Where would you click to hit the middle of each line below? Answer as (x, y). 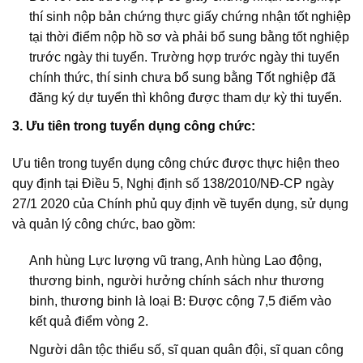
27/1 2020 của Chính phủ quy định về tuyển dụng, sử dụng (180, 203)
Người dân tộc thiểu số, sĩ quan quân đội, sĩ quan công (186, 349)
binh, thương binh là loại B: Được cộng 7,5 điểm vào (180, 301)
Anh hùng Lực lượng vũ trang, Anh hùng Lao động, (175, 261)
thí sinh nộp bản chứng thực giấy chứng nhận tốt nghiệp (190, 17)
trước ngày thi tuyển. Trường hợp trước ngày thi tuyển (184, 58)
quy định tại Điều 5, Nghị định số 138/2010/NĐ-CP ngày (173, 183)
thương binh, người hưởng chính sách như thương (176, 281)
